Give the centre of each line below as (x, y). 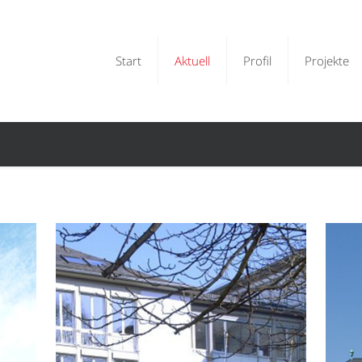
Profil (257, 61)
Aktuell (192, 61)
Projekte (327, 61)
